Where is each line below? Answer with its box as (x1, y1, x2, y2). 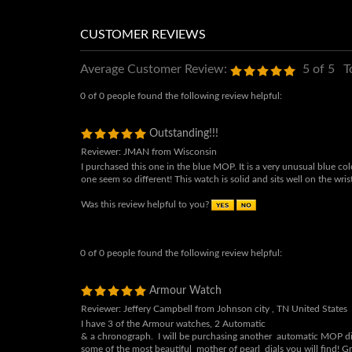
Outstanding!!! (146, 147, 218, 158)
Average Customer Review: (80, 82, 227, 94)
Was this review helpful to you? (81, 218, 211, 228)
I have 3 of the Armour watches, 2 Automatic (81, 338, 266, 347)
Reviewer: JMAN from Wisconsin (81, 166, 217, 175)
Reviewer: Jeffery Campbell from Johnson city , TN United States (81, 323, 347, 332)
